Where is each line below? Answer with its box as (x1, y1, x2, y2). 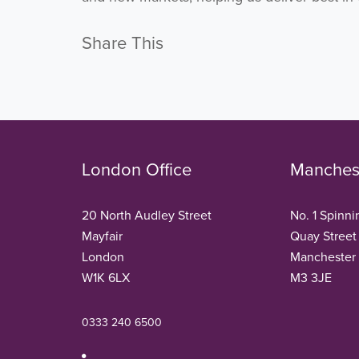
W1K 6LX (82, 269, 130, 286)
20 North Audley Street (82, 207, 212, 224)
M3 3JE (289, 269, 332, 286)
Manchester (289, 248, 356, 265)
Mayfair (82, 228, 123, 244)
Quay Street (289, 228, 357, 244)
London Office (82, 159, 192, 181)
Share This (82, 32, 163, 54)
